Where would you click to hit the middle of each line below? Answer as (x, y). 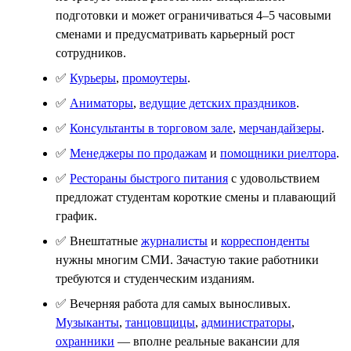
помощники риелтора (278, 153)
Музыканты (87, 322)
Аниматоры (101, 103)
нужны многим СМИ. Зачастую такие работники (187, 259)
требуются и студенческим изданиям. (155, 278)
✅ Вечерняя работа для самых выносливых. (173, 303)
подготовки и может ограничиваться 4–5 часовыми (194, 15)
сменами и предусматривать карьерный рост (175, 34)
